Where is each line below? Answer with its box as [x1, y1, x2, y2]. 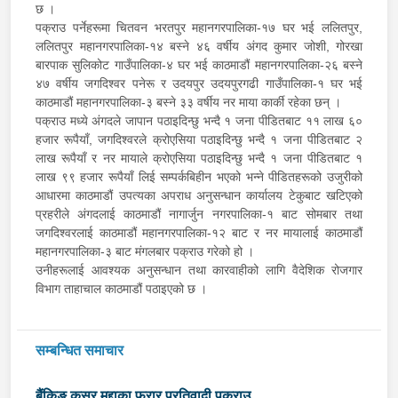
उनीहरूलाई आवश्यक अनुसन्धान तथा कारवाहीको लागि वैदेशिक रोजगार [36, 262, 362, 277]
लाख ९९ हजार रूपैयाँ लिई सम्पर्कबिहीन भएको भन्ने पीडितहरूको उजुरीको [36, 169, 362, 184]
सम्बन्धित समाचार [36, 342, 123, 358]
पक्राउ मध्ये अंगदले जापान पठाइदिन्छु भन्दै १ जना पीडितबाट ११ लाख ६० [36, 113, 362, 128]
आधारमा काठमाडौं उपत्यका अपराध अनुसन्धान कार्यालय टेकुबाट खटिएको [36, 187, 362, 203]
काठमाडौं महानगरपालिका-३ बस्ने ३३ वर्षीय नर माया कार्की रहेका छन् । [36, 94, 345, 109]
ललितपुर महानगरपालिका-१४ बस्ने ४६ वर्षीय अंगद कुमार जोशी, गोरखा [36, 38, 362, 53]
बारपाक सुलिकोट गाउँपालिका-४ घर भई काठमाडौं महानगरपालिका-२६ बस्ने [36, 57, 362, 72]
